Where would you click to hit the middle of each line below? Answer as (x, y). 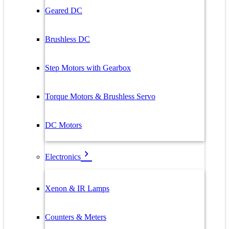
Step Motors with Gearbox (88, 68)
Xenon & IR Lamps (77, 188)
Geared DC (64, 10)
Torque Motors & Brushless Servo (100, 96)
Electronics (63, 157)
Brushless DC (67, 39)
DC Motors (63, 125)
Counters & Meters (76, 217)
